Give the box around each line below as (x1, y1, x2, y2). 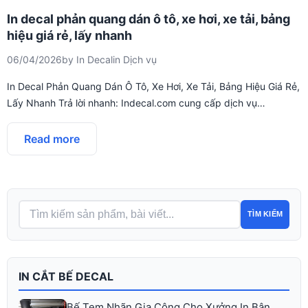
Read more (24, 131, 80, 146)
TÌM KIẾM (247, 210, 283, 219)
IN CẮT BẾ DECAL (19, 269, 113, 283)
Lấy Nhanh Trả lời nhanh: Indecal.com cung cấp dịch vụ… (7, 96, 265, 109)
